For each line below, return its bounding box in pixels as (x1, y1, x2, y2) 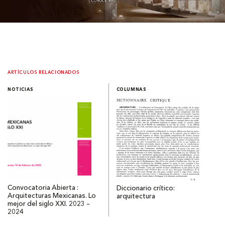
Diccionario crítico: (116, 185, 175, 192)
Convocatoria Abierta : (8, 185, 78, 192)
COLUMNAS (116, 87, 147, 92)
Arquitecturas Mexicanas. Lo (8, 193, 96, 200)
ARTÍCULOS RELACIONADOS (8, 70, 80, 75)
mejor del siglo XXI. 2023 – (8, 201, 90, 208)
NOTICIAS (8, 87, 34, 92)
